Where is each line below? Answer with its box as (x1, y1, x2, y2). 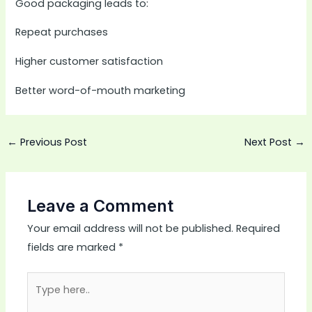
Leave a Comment (27, 196, 174, 217)
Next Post (244, 135, 295, 150)
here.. (26, 292, 54, 307)
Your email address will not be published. (27, 221, 234, 236)
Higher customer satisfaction (15, 54, 164, 68)
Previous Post (17, 135, 87, 150)
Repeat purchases (15, 25, 109, 40)
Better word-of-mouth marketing (15, 83, 186, 97)
